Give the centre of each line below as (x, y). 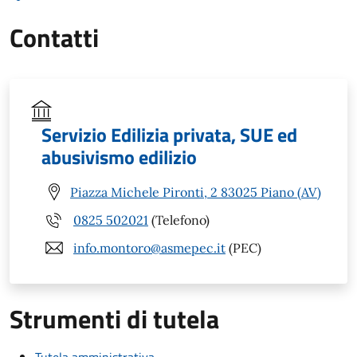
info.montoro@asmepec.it (149, 247)
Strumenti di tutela (114, 319)
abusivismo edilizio (119, 157)
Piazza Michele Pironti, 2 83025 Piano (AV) (196, 192)
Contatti (54, 38)
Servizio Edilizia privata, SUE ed (169, 135)
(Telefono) (179, 220)
